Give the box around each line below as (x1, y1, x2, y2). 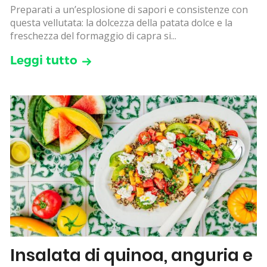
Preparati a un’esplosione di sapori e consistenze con (10, 3, 248, 17)
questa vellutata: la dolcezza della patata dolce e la (10, 16, 232, 30)
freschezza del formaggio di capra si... (10, 29, 176, 43)
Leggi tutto (10, 53, 77, 68)
